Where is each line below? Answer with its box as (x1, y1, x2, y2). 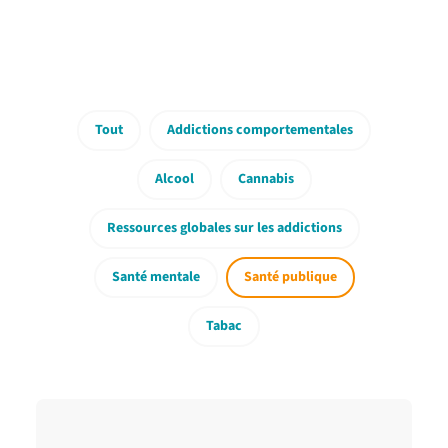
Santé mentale (111, 267, 200, 287)
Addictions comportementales (167, 120, 353, 140)
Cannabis (237, 169, 294, 189)
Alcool (154, 169, 194, 189)
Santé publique (243, 267, 337, 287)
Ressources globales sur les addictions (106, 218, 342, 238)
